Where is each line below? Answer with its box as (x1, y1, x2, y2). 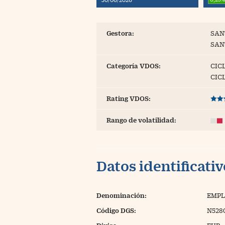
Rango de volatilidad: (106, 117, 176, 124)
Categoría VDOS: (106, 62, 161, 69)
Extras (84, 25, 106, 33)
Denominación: (96, 192, 147, 199)
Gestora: (106, 30, 134, 37)
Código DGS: (96, 207, 136, 214)
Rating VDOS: (106, 95, 151, 102)
